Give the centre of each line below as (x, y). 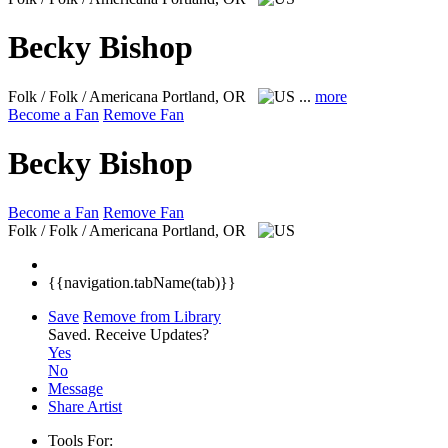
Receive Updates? (152, 334)
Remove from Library (152, 316)
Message (75, 388)
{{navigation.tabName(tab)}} (142, 282)
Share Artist (85, 406)
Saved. (71, 334)
